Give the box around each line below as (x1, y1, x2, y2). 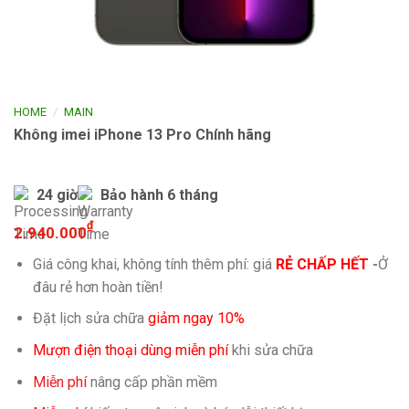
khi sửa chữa (227, 341, 313, 359)
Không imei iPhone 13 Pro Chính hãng (14, 125, 271, 143)
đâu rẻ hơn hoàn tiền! (32, 278, 163, 296)
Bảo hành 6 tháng (100, 185, 218, 204)
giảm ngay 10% (147, 309, 245, 328)
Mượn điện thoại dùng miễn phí (32, 341, 228, 359)
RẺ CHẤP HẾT (275, 255, 372, 273)
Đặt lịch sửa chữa (32, 309, 148, 328)
